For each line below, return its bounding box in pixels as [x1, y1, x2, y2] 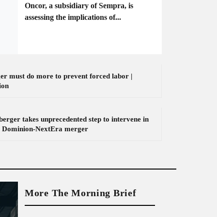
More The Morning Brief [25, 187, 137, 198]
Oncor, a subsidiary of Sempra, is [25, 1, 133, 10]
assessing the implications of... [25, 13, 121, 21]
